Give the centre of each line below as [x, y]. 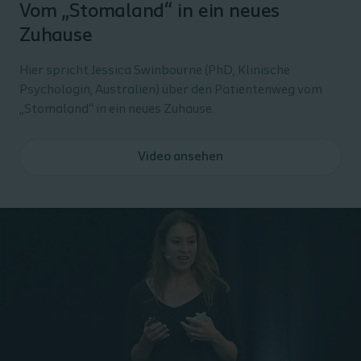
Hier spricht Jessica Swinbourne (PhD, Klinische [155, 71]
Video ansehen [180, 157]
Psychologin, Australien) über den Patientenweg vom [171, 90]
